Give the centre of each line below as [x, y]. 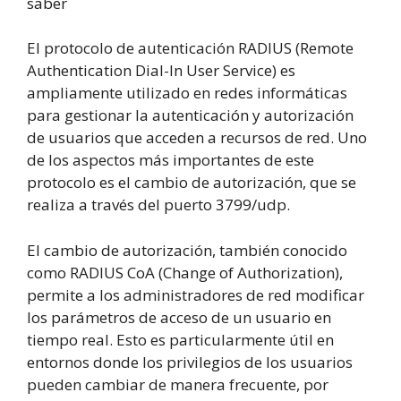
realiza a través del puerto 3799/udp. [158, 205]
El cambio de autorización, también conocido [187, 250]
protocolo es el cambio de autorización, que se [192, 183]
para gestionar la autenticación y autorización [190, 115]
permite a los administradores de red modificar [196, 294]
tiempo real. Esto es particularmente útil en [180, 339]
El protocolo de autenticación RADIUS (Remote [190, 48]
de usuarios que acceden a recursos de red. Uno [197, 138]
